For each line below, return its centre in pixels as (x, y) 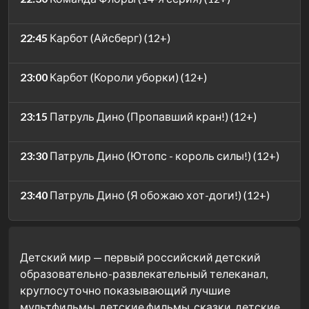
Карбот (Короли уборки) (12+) (127, 77)
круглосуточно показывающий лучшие (125, 290)
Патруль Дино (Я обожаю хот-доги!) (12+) (159, 195)
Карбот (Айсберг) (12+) (109, 37)
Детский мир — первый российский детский (140, 257)
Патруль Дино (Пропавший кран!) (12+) (152, 116)
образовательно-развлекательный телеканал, (144, 273)
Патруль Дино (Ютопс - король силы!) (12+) (163, 155)
